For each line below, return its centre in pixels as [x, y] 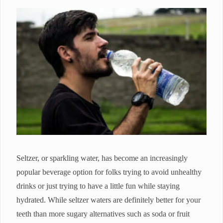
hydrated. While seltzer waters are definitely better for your [109, 200]
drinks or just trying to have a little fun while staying [98, 186]
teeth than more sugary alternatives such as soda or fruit [103, 214]
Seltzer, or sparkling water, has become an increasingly [102, 158]
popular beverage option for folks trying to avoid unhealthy [109, 172]
